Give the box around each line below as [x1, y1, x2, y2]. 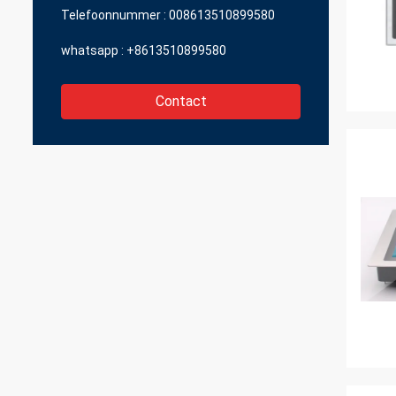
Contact [155, 93, 207, 110]
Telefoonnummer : [61, 8, 166, 22]
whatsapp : [61, 43, 124, 57]
